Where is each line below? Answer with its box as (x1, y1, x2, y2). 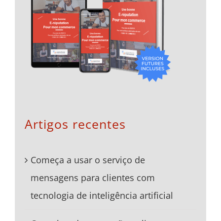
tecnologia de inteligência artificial (31, 189, 173, 202)
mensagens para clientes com (31, 172, 155, 184)
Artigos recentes (25, 115, 126, 132)
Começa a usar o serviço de (31, 154, 145, 166)
